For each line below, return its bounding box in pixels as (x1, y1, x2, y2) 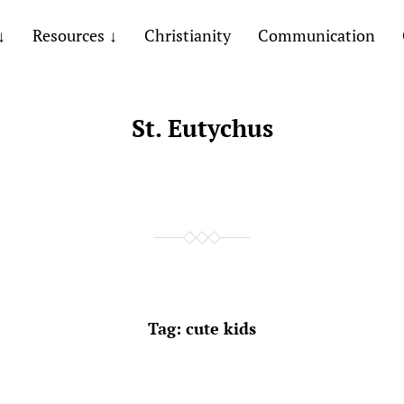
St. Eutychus (131, 112, 273, 144)
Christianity (143, 24, 231, 46)
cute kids (186, 317, 256, 339)
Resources (32, 24, 105, 46)
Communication (257, 24, 375, 46)
